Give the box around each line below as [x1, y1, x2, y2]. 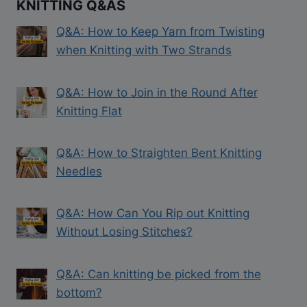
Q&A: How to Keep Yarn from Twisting [56, 25, 265, 39]
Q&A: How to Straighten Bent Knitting [56, 146, 262, 160]
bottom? [56, 285, 102, 299]
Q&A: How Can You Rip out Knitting [56, 206, 249, 221]
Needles [56, 164, 102, 179]
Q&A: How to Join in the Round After [56, 85, 258, 99]
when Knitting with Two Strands [56, 43, 232, 58]
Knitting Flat [56, 103, 122, 118]
